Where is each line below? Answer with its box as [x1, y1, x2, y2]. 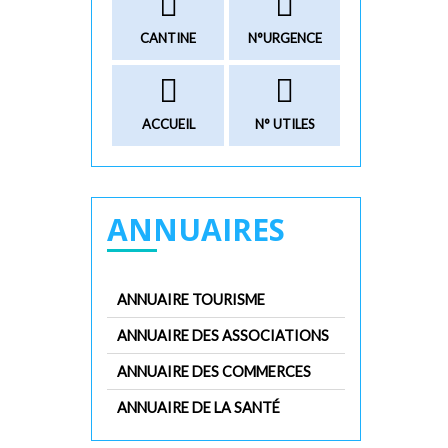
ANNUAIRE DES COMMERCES [117, 363, 311, 381]
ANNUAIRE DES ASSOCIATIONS [117, 327, 329, 345]
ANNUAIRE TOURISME [117, 291, 265, 309]
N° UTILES [254, 116, 315, 133]
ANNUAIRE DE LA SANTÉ [117, 399, 280, 417]
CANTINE [140, 30, 196, 47]
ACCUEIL [141, 116, 195, 133]
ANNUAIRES [107, 209, 285, 251]
